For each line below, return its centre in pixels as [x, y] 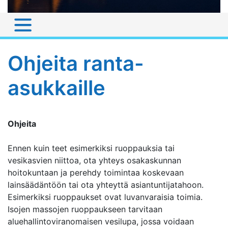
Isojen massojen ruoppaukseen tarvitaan [85, 209]
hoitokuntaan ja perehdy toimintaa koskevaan [96, 172]
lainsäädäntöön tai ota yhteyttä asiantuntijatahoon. [106, 184]
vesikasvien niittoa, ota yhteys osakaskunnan [94, 160]
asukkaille [56, 88]
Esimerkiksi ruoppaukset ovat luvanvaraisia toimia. [105, 197]
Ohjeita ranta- [76, 63]
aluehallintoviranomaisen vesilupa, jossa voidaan [101, 221]
